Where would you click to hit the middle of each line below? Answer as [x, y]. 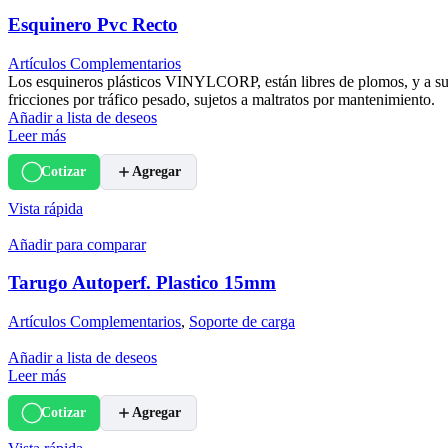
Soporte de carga [242, 322]
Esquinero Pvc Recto [93, 24]
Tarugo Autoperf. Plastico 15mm [142, 283]
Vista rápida [45, 208]
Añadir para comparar [77, 244]
